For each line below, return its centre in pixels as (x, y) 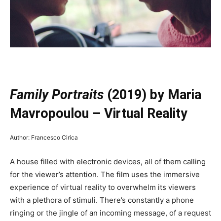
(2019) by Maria (152, 95)
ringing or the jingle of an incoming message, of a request (110, 213)
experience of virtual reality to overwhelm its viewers (103, 187)
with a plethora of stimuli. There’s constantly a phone (102, 200)
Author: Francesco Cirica (44, 138)
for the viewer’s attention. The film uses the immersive (105, 175)
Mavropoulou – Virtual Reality (99, 114)
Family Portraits (57, 95)
